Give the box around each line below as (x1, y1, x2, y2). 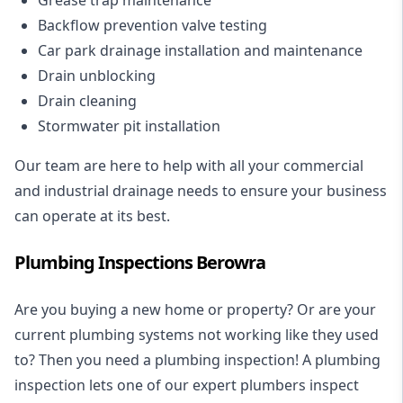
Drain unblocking (38, 65, 156, 85)
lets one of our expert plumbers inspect (85, 374, 359, 395)
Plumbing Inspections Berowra (14, 249, 265, 274)
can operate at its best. (14, 205, 170, 226)
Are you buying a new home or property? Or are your (14, 299, 376, 319)
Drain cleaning (38, 90, 137, 111)
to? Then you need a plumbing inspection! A (14, 349, 315, 370)
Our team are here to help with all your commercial (14, 155, 363, 175)
